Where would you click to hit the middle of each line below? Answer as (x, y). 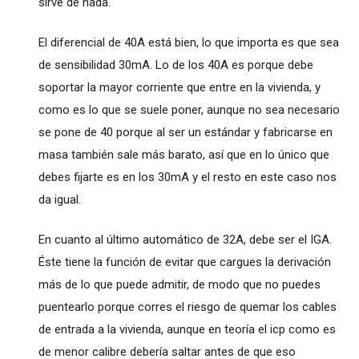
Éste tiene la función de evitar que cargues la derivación (184, 262)
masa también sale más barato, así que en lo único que (184, 154)
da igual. (59, 199)
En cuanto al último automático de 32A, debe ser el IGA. (185, 239)
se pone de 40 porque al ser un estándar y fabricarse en (185, 132)
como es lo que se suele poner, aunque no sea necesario (189, 109)
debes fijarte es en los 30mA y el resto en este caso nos (187, 177)
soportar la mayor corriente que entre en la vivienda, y (179, 87)
